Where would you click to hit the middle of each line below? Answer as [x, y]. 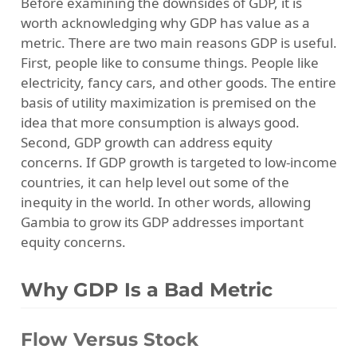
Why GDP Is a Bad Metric [146, 289]
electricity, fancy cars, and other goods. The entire [178, 82]
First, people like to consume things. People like [169, 62]
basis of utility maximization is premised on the [168, 102]
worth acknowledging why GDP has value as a [165, 22]
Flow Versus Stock [109, 339]
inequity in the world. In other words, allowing [165, 202]
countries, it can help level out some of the [155, 182]
